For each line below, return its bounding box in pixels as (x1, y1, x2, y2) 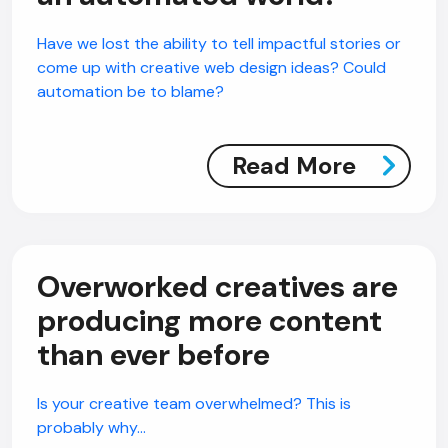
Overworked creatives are (37, 267, 398, 306)
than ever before (37, 335, 270, 374)
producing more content (37, 301, 382, 340)
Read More (232, 150, 356, 181)
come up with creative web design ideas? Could (37, 57, 386, 78)
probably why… (37, 417, 146, 438)
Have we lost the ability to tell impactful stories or (37, 33, 401, 54)
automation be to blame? (37, 81, 224, 102)
